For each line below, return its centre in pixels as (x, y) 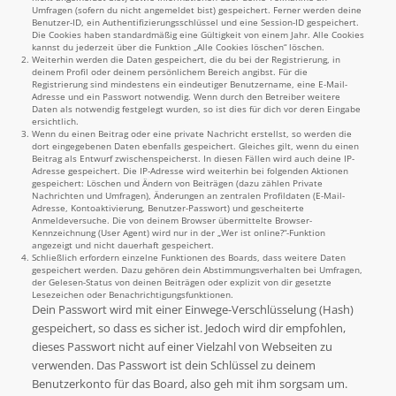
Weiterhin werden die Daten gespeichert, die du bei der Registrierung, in (186, 59)
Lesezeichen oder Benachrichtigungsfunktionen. (133, 294)
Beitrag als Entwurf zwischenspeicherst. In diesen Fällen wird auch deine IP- (193, 158)
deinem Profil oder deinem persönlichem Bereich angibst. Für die (170, 72)
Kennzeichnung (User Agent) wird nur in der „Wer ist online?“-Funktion (179, 232)
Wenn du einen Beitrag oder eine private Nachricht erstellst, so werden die (192, 133)
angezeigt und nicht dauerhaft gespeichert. (123, 245)
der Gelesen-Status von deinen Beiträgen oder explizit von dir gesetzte (182, 282)
